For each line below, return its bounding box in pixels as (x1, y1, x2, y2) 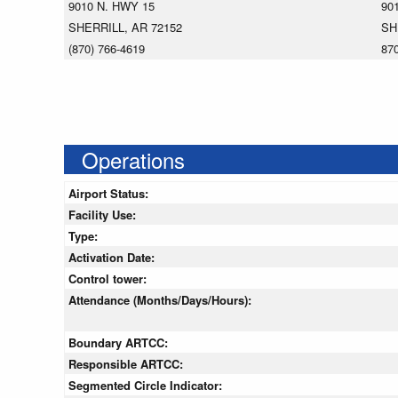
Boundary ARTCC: (68, 334, 171, 352)
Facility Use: (68, 206, 139, 224)
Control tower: (68, 270, 150, 288)
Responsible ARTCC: (68, 355, 187, 373)
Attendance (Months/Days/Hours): (68, 291, 255, 309)
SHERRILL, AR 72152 (68, 19, 182, 36)
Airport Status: (68, 185, 152, 203)
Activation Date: (68, 249, 158, 267)
